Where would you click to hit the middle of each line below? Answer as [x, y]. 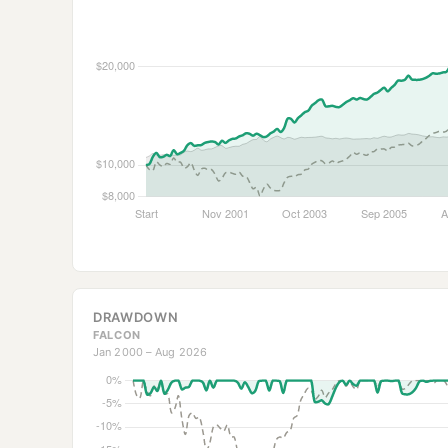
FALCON [117, 335]
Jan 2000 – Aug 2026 [150, 352]
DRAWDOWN [136, 317]
